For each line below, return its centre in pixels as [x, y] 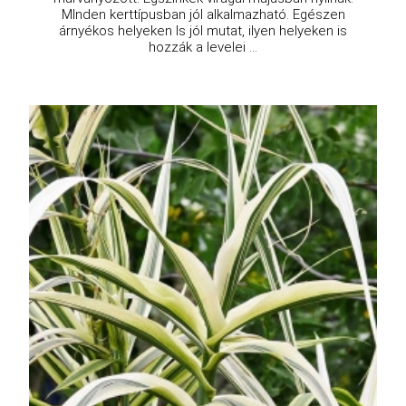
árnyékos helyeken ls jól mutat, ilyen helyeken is [203, 31]
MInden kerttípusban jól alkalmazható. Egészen [203, 15]
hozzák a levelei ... [203, 48]
